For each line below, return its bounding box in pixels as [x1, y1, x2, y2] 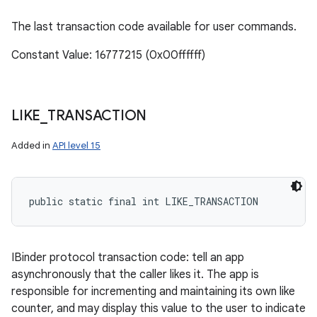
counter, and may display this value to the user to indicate [11, 301, 306, 316]
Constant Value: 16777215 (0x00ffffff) [11, 48, 205, 62]
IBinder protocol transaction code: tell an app [11, 250, 244, 265]
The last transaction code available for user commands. [11, 20, 296, 34]
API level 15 [52, 139, 100, 151]
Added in [11, 139, 52, 151]
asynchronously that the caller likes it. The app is [11, 267, 259, 282]
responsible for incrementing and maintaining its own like [11, 284, 295, 299]
